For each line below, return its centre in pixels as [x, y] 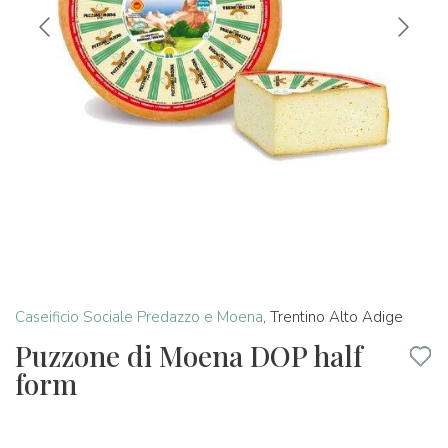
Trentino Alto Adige [336, 317]
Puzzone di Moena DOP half [188, 355]
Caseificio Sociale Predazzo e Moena [139, 317]
